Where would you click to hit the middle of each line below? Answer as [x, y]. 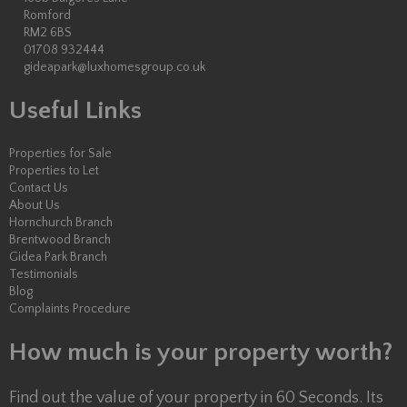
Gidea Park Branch [58, 257]
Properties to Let [54, 170]
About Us [35, 205]
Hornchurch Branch [61, 222]
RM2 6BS [48, 32]
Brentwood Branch [60, 239]
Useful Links [75, 110]
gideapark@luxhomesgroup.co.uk [114, 67]
